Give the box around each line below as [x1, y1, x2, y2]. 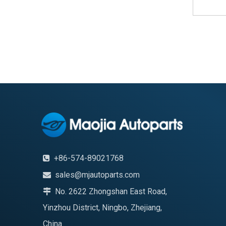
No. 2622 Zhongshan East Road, [51, 186, 167, 196]
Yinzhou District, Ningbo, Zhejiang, [43, 202, 162, 212]
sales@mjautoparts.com [55, 169, 140, 180]
